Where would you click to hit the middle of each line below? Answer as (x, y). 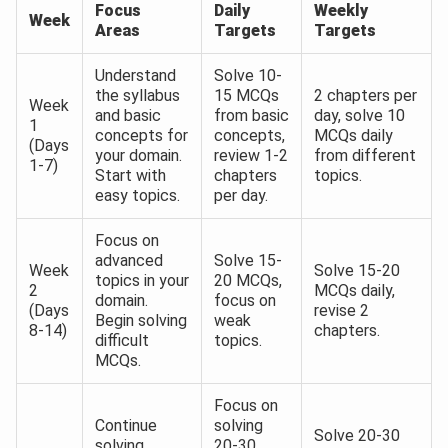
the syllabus (137, 96)
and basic (128, 116)
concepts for (141, 136)
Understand (135, 76)
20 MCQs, (248, 281)
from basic (251, 116)
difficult (122, 341)
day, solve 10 (359, 116)
